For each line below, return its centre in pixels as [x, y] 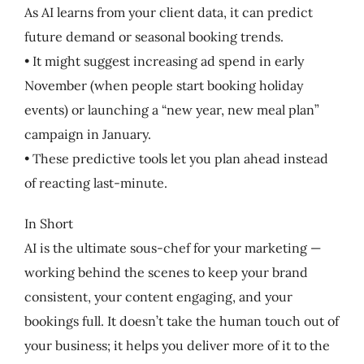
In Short [48, 223]
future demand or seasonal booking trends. [154, 36]
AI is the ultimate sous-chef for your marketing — [172, 247]
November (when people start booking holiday [163, 85]
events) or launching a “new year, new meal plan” [171, 109]
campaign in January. [87, 134]
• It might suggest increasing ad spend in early [164, 61]
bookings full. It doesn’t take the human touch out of [181, 321]
